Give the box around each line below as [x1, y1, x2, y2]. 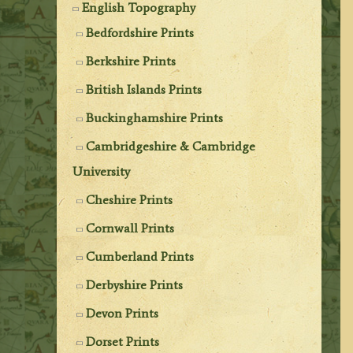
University [72, 163, 131, 179]
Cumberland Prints [86, 248, 195, 264]
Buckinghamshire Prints [86, 110, 224, 125]
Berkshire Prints [86, 53, 176, 69]
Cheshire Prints [86, 191, 173, 207]
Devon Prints [86, 305, 159, 321]
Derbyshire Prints [86, 277, 184, 292]
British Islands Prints [86, 81, 203, 97]
